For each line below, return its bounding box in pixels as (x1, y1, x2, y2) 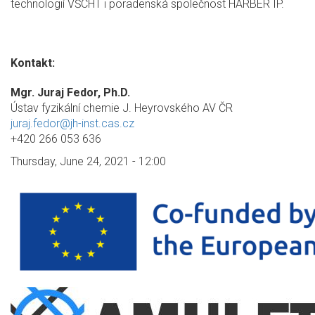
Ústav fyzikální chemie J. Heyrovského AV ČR (11, 101, 233, 115)
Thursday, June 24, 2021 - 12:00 (11, 155, 166, 169)
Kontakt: (11, 56, 55, 70)
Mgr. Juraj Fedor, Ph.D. (11, 86, 130, 100)
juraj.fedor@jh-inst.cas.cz (11, 117, 134, 131)
